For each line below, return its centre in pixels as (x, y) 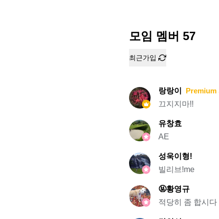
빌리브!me (176, 169)
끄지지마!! (176, 104)
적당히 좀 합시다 (188, 202)
